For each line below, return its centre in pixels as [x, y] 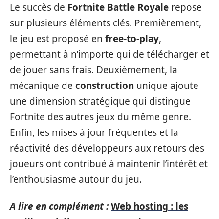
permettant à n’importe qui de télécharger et [109, 54]
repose [185, 7]
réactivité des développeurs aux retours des [107, 148]
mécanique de [43, 86]
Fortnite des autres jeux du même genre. [100, 117]
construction [105, 86]
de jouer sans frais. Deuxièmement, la [94, 70]
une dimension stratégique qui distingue [100, 101]
